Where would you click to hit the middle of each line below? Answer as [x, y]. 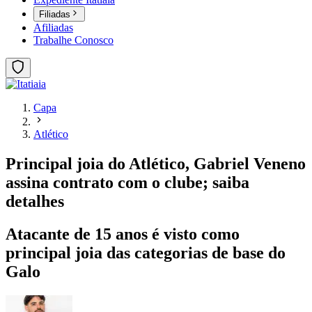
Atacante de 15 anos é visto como [123, 234]
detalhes [35, 202]
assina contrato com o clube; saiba [127, 183]
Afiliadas [53, 28]
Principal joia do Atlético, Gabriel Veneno [156, 164]
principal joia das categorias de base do [146, 253]
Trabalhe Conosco [73, 40]
